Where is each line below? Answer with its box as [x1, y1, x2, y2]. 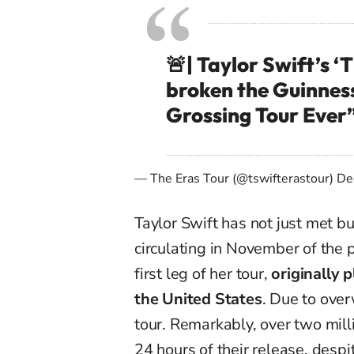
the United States [134, 288, 262, 311]
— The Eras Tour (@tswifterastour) [134, 170, 337, 188]
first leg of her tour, [134, 263, 272, 285]
